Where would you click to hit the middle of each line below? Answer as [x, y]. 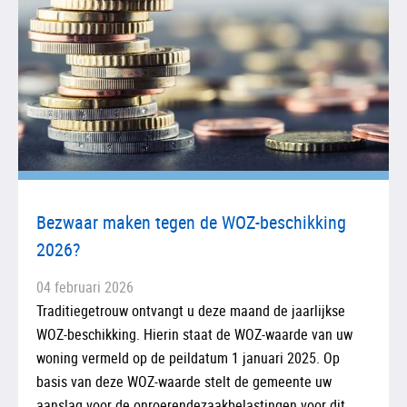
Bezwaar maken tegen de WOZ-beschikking [191, 222]
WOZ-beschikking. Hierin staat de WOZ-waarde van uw [194, 334]
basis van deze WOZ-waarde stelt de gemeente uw [184, 381]
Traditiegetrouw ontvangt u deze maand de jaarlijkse [191, 310]
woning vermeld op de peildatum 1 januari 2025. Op [188, 357]
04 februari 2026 [85, 287]
